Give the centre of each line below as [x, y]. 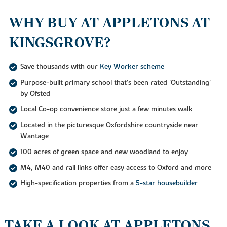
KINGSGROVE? [60, 42]
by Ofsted [35, 94]
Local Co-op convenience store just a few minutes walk [106, 110]
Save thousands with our [60, 67]
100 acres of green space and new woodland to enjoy [104, 152]
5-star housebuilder [166, 183]
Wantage [34, 137]
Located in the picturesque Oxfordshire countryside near [109, 125]
